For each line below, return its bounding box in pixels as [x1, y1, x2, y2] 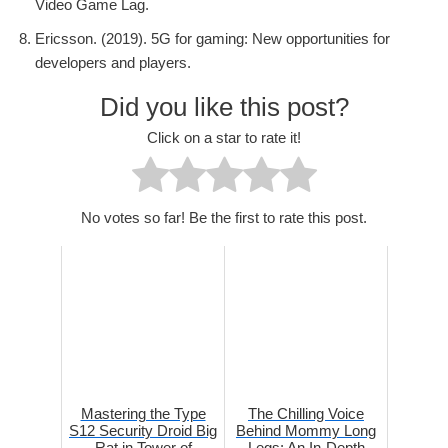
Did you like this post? [99, 92, 349, 123]
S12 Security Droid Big [69, 422, 217, 440]
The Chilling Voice [248, 405, 364, 423]
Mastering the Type [80, 405, 206, 423]
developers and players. [35, 54, 191, 72]
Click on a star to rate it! [147, 128, 301, 146]
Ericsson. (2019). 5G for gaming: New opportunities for [35, 30, 390, 48]
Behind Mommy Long [236, 422, 376, 440]
